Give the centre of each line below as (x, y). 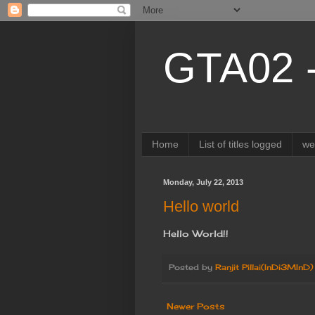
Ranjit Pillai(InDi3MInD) (264, 268)
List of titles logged (240, 144)
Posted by (192, 268)
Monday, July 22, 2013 (203, 182)
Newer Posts (196, 306)
